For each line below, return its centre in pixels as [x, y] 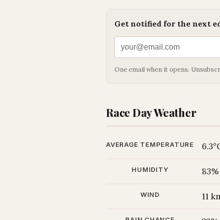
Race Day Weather [151, 112]
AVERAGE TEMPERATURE [150, 144]
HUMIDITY [150, 169]
